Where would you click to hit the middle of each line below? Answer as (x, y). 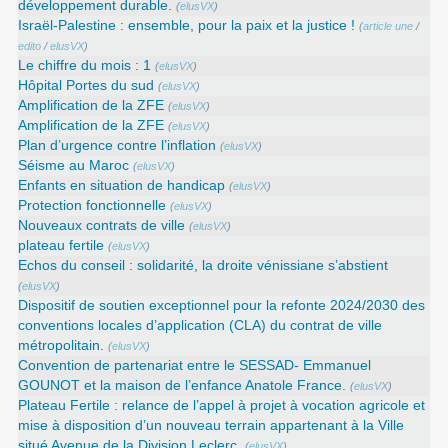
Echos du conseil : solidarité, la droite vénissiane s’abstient (203, 265)
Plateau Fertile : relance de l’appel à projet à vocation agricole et (222, 405)
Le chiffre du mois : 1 (85, 65)
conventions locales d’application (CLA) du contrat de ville (200, 325)
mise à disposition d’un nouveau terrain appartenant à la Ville (211, 425)
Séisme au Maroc (74, 165)
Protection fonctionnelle (92, 205)
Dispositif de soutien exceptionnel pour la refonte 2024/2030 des (222, 305)
